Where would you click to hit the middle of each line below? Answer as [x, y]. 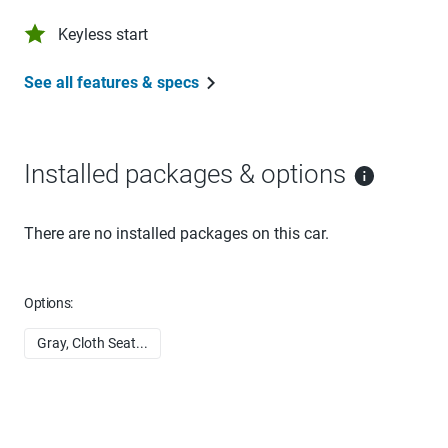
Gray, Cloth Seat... [92, 342]
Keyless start [103, 34]
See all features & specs [111, 82]
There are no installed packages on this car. [176, 233]
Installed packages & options [188, 173]
